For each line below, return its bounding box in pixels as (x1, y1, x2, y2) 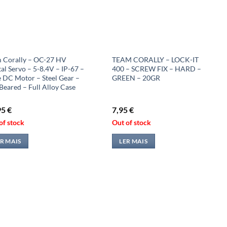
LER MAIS (119, 138, 148, 145)
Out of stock (111, 118, 151, 127)
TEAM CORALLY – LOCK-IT (111, 55, 199, 64)
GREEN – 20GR (111, 73, 160, 82)
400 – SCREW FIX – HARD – (111, 64, 201, 73)
